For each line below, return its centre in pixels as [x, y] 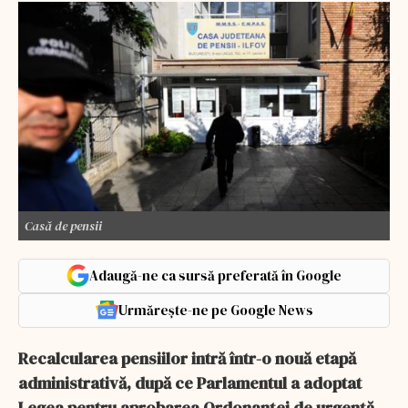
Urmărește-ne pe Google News [215, 310]
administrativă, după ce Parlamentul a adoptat [190, 382]
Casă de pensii [63, 225]
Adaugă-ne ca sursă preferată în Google [215, 275]
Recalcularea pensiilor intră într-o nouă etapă [187, 358]
